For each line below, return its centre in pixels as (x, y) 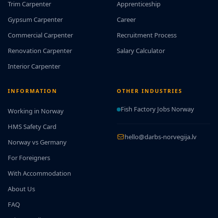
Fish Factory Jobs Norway (157, 109)
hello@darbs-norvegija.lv (161, 136)
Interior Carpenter (34, 66)
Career (126, 19)
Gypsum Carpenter (35, 19)
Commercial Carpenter (40, 35)
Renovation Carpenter (40, 51)
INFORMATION (33, 91)
